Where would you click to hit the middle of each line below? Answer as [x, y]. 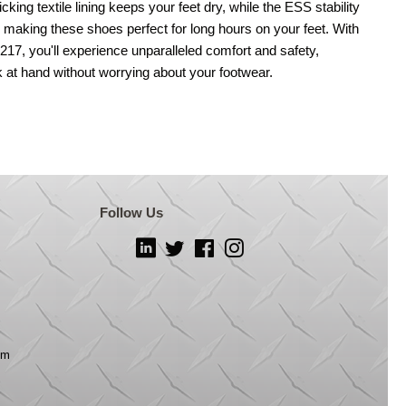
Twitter [202, 246]
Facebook [240, 246]
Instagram [270, 246]
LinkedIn [178, 246]
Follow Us [131, 212]
